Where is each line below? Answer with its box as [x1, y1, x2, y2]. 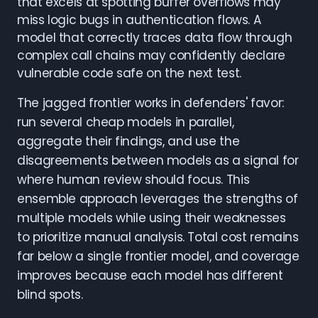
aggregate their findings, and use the [17, 133, 240, 150]
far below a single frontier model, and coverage [17, 248, 300, 265]
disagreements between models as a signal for [17, 152, 299, 169]
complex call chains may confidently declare [17, 47, 285, 64]
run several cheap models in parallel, [17, 114, 234, 131]
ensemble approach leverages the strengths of [17, 190, 298, 207]
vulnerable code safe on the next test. [17, 65, 241, 82]
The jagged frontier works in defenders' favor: [17, 94, 284, 111]
